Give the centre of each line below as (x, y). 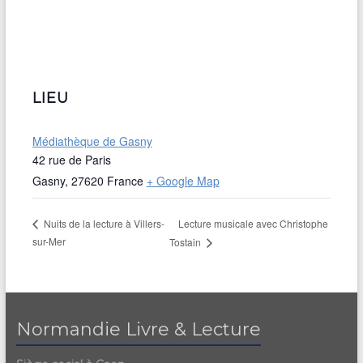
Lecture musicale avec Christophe (254, 223)
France (125, 180)
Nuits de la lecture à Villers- (102, 224)
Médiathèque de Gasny (92, 141)
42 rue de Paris (71, 159)
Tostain (187, 242)
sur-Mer (49, 241)
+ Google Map (183, 180)
